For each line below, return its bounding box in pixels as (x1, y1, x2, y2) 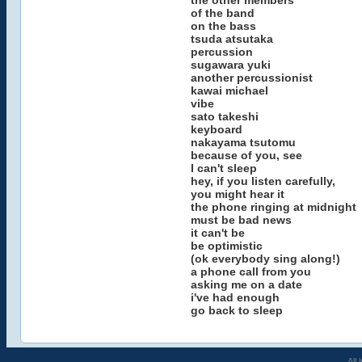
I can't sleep (190, 162, 257, 175)
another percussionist (190, 71, 313, 84)
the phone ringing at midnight (190, 200, 356, 213)
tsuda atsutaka (190, 32, 273, 45)
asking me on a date (190, 278, 302, 291)
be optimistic (190, 239, 263, 252)
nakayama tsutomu (190, 136, 296, 149)
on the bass (190, 19, 256, 32)
